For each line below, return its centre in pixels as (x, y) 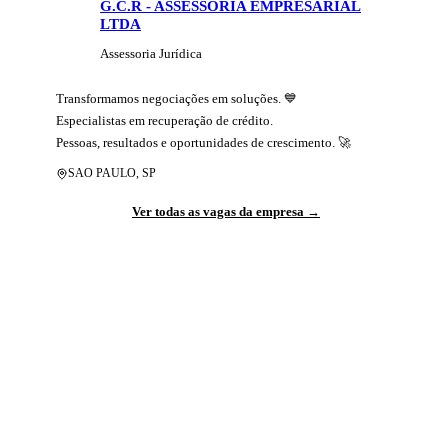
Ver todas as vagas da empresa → (226, 211)
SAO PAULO (102, 173)
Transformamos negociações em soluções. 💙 (176, 98)
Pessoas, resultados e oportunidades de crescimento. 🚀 (203, 142)
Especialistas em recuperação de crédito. (164, 120)
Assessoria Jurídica (151, 53)
